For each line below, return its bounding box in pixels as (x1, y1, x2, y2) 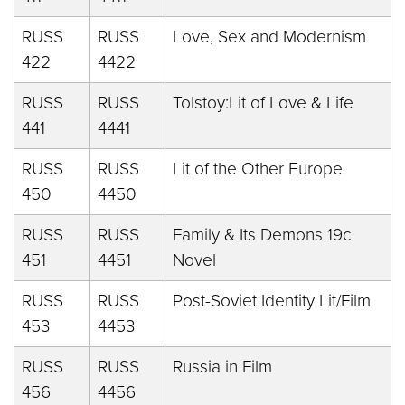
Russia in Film (173, 356, 272, 377)
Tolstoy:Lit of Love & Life (173, 92, 353, 113)
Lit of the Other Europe (173, 158, 343, 179)
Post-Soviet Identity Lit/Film (173, 290, 371, 311)
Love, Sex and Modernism (173, 26, 366, 47)
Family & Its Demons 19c (173, 224, 351, 245)
